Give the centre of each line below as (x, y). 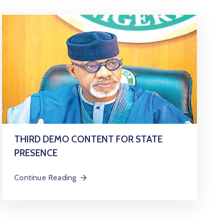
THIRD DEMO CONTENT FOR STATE (89, 139)
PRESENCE (36, 153)
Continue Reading (45, 178)
